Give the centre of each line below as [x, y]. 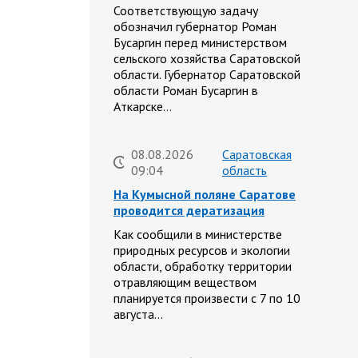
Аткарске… [143, 107]
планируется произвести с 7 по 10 [207, 298]
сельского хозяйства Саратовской [207, 59]
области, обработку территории [203, 267]
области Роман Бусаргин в [186, 91]
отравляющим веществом [185, 282]
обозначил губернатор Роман [195, 27]
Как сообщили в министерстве [198, 235]
